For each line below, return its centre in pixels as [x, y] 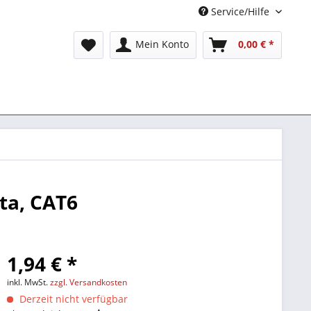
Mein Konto [162, 44]
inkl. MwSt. [29, 282]
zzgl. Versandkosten [89, 282]
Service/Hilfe [240, 11]
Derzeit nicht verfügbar [73, 299]
